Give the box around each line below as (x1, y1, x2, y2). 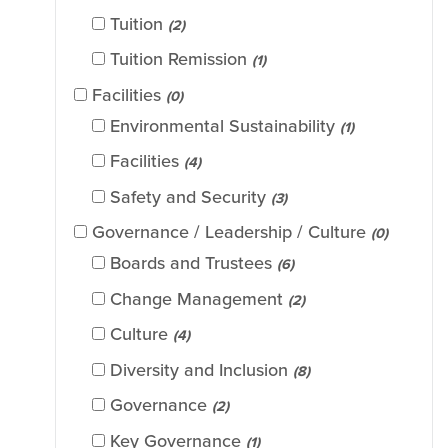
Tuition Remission (110, 46, 247, 73)
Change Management (110, 285, 283, 312)
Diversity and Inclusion (110, 356, 288, 383)
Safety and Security (110, 183, 266, 210)
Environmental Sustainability (110, 112, 335, 139)
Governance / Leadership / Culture (92, 219, 366, 246)
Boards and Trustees (110, 250, 272, 277)
